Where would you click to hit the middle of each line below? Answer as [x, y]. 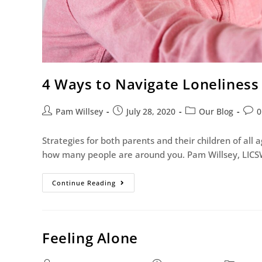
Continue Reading [84, 183]
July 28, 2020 [151, 112]
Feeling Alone [90, 238]
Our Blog [216, 112]
